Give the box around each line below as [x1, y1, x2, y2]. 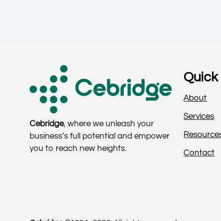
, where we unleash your [64, 119, 154, 128]
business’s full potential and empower [30, 131, 170, 141]
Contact [184, 148, 215, 158]
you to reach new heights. [30, 144, 126, 153]
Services [184, 112, 215, 121]
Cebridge [30, 119, 64, 128]
